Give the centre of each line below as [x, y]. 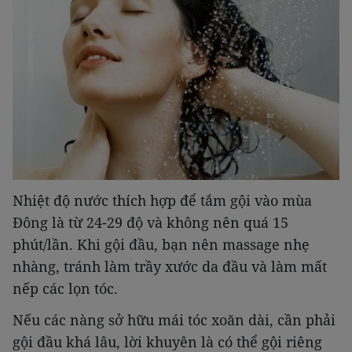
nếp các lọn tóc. [65, 289]
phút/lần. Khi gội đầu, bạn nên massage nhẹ [161, 245]
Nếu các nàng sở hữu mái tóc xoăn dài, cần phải [174, 320]
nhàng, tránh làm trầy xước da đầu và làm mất [170, 267]
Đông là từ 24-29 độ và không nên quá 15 [150, 223]
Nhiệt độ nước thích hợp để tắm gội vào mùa [162, 201]
